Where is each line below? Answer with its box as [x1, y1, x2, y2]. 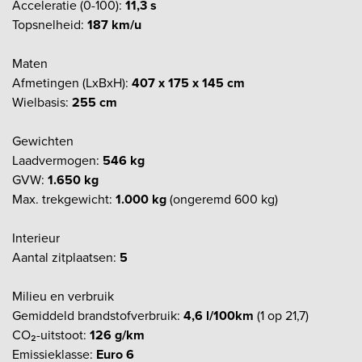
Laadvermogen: [12, 150, 103, 170]
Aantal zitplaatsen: [12, 247, 120, 267]
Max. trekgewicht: [12, 189, 116, 208]
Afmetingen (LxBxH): [12, 73, 132, 92]
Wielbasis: [12, 92, 72, 112]
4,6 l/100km [183, 305, 254, 325]
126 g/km [90, 325, 145, 344]
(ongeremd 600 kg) [166, 189, 278, 208]
